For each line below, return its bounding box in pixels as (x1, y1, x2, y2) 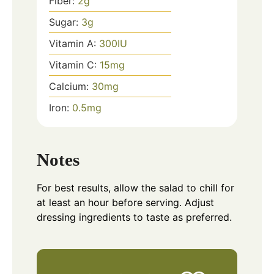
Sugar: (49, 15, 81, 28)
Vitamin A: (49, 37, 99, 50)
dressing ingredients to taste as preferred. (37, 210, 232, 223)
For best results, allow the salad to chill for (37, 181, 234, 194)
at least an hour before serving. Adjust (37, 196, 214, 209)
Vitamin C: (49, 58, 100, 71)
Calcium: (49, 80, 92, 92)
